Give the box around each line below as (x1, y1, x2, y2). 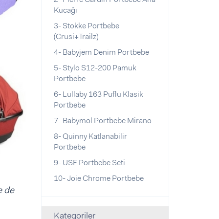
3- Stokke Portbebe (53, 21, 119, 31)
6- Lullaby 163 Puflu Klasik (53, 89, 143, 99)
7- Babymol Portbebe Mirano (53, 115, 152, 126)
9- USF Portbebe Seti (53, 157, 125, 168)
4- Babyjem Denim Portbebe (53, 47, 149, 57)
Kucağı (53, 5, 77, 15)
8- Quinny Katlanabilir (53, 131, 127, 141)
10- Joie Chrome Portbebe (53, 173, 144, 183)
